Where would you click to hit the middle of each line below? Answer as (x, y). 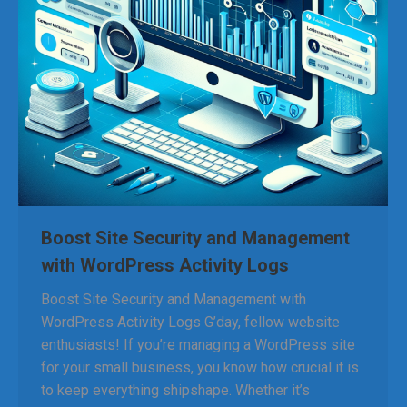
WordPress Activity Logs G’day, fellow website (190, 322)
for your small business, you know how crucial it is (200, 367)
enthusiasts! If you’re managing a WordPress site (198, 345)
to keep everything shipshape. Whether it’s (175, 390)
